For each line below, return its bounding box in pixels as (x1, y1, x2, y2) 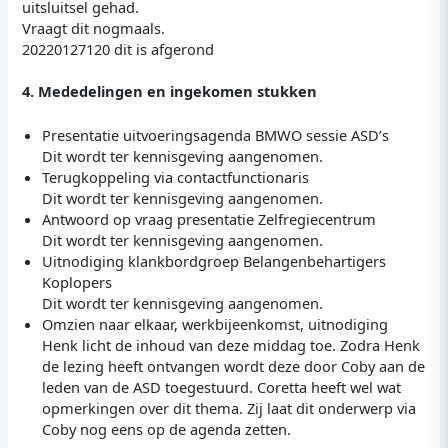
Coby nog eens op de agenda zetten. (42, 419, 292, 440)
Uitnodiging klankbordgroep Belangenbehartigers (42, 251, 387, 272)
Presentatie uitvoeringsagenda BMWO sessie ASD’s (42, 125, 390, 146)
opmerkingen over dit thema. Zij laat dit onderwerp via (42, 398, 417, 419)
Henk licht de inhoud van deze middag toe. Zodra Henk (42, 335, 421, 356)
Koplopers (42, 272, 113, 293)
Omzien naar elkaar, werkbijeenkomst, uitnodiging (42, 314, 389, 335)
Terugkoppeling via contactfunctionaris (42, 167, 310, 188)
